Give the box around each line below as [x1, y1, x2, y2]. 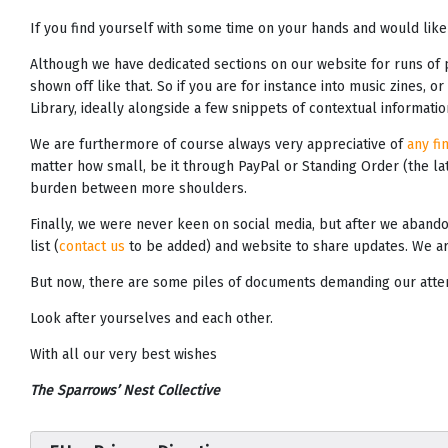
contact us [59, 238, 125, 256]
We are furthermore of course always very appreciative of [30, 136, 407, 154]
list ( [30, 238, 59, 256]
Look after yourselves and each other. [30, 310, 273, 328]
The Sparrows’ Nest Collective [30, 382, 220, 400]
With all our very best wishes [30, 346, 217, 364]
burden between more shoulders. [30, 180, 247, 198]
